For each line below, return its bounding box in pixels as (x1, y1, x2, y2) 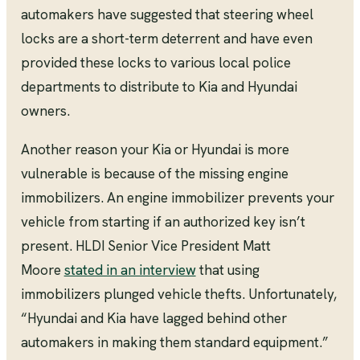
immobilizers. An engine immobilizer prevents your (20, 188, 334, 207)
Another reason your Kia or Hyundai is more (20, 140, 289, 158)
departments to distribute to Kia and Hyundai (20, 78, 297, 96)
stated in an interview (63, 260, 196, 279)
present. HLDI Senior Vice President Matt (20, 236, 271, 255)
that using (195, 260, 260, 279)
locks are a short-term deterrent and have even (20, 30, 313, 47)
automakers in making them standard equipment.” (20, 333, 329, 351)
